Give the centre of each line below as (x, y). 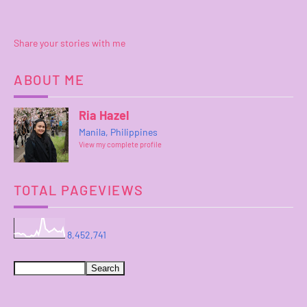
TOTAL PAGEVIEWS (79, 189)
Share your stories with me (70, 42)
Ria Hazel (104, 115)
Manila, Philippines (118, 132)
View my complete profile (120, 144)
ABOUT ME (49, 79)
